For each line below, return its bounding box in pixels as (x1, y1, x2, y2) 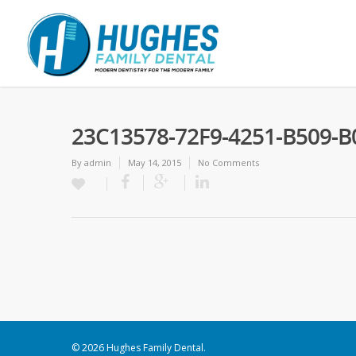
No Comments (198, 157, 259, 168)
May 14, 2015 (128, 157, 181, 168)
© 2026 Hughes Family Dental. (72, 341, 206, 354)
